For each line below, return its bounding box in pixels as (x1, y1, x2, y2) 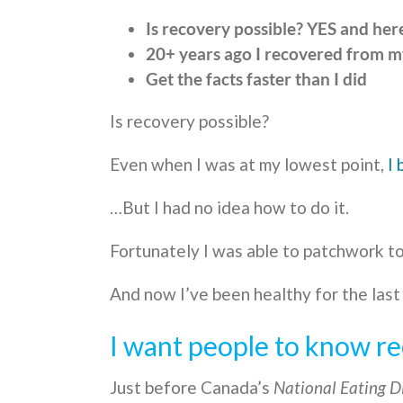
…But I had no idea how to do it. (110, 196, 349, 218)
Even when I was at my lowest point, (110, 153, 388, 175)
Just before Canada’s (110, 376, 273, 398)
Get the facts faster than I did (146, 67, 367, 89)
